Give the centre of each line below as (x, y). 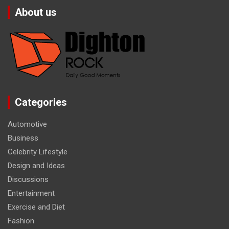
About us (36, 13)
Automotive (27, 124)
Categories (41, 102)
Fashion (21, 221)
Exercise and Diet (36, 207)
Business (23, 138)
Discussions (28, 180)
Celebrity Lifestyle (38, 152)
